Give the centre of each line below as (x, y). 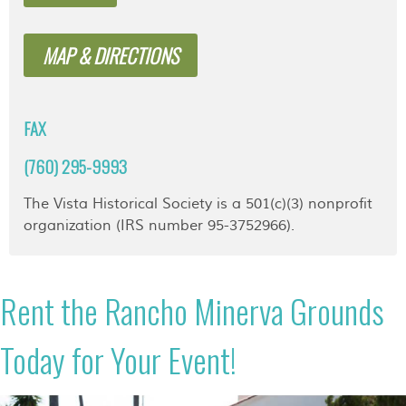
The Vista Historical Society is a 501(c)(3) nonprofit (198, 204)
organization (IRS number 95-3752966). (159, 226)
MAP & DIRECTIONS (110, 55)
